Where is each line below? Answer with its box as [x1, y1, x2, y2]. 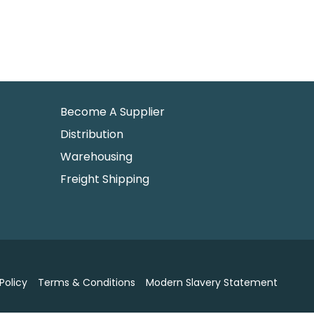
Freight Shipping [60, 170, 149, 187]
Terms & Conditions [38, 275, 135, 290]
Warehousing [60, 148, 132, 165]
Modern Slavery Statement [146, 275, 278, 290]
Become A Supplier [60, 103, 165, 120]
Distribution [60, 125, 123, 142]
